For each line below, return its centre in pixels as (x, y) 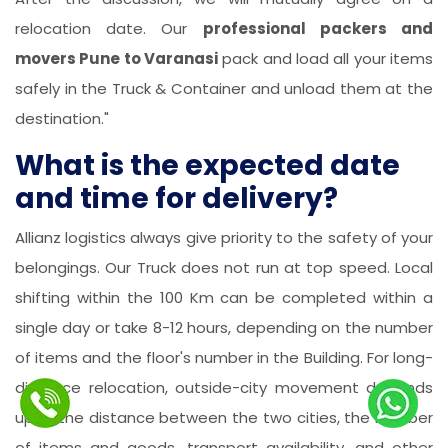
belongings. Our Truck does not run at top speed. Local (224, 268)
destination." (62, 119)
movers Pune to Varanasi (116, 59)
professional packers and (318, 29)
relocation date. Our (109, 29)
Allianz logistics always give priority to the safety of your (224, 238)
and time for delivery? (176, 199)
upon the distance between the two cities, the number (224, 418)
